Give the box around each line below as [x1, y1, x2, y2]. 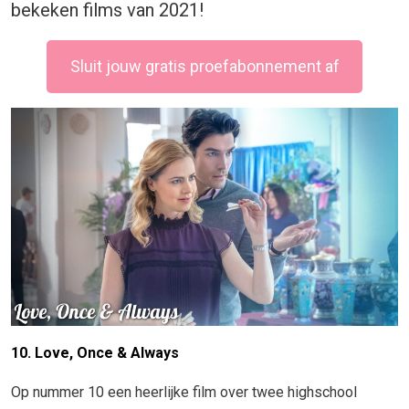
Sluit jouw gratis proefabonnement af [69, 57, 340, 77]
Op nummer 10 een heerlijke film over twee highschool [11, 383, 357, 401]
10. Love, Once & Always [11, 343, 179, 362]
